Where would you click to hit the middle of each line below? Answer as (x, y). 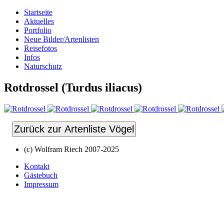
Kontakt (37, 166)
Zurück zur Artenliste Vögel (74, 129)
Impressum (41, 184)
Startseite (38, 12)
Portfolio (38, 30)
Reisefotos (40, 48)
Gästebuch (41, 175)
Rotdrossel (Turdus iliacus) (73, 87)
